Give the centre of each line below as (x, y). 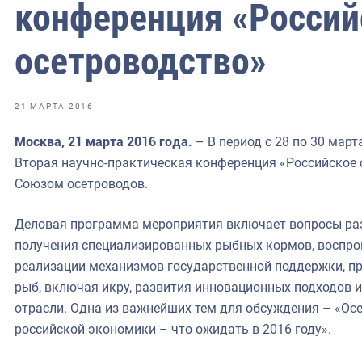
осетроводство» (141, 61)
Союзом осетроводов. (81, 183)
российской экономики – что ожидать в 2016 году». (173, 329)
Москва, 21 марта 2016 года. (103, 141)
